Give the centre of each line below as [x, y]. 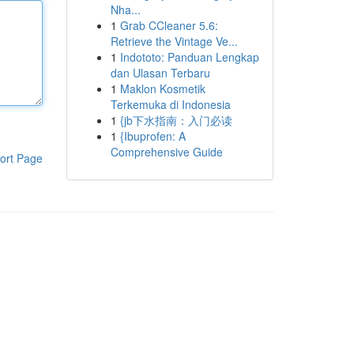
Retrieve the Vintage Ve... [174, 41]
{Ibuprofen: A [153, 136]
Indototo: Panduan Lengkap [189, 57]
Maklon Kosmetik [162, 88]
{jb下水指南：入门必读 [176, 120]
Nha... [125, 9]
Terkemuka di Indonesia [170, 104]
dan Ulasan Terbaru [160, 73]
